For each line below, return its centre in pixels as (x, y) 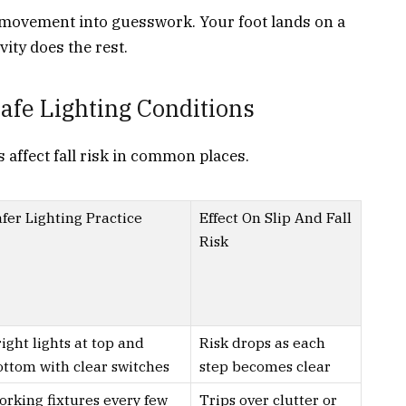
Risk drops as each (262, 342)
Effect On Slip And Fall (275, 217)
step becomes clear (265, 366)
